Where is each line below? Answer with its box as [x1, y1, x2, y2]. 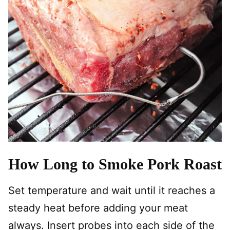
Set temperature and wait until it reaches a [8, 184, 215, 197]
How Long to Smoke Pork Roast [8, 156, 222, 172]
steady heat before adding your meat [8, 202, 188, 214]
